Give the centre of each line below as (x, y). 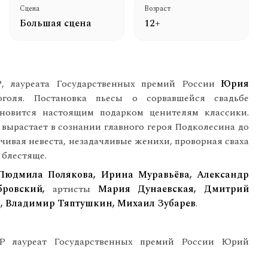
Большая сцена (56, 23)
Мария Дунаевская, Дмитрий (169, 189)
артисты (71, 189)
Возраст (157, 9)
